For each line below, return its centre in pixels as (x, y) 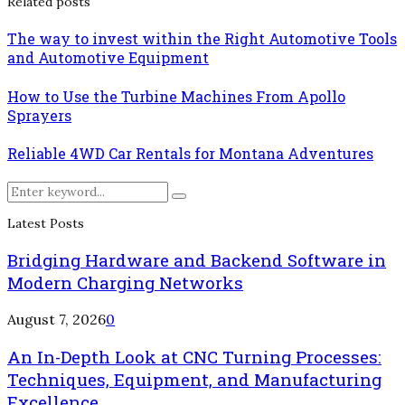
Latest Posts (46, 224)
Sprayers (39, 115)
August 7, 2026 (57, 320)
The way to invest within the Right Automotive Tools (202, 39)
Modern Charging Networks (125, 282)
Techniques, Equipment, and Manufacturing (194, 380)
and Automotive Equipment (108, 58)
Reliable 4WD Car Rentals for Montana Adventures (190, 153)
